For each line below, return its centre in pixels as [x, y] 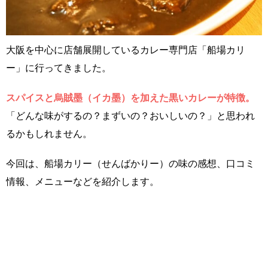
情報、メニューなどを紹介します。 [83, 182]
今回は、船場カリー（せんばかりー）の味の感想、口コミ [130, 164]
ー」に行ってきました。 [59, 68]
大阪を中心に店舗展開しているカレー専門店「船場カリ [126, 50]
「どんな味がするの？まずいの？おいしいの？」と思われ [130, 116]
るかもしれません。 [49, 134]
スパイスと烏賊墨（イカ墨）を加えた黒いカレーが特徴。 [130, 98]
